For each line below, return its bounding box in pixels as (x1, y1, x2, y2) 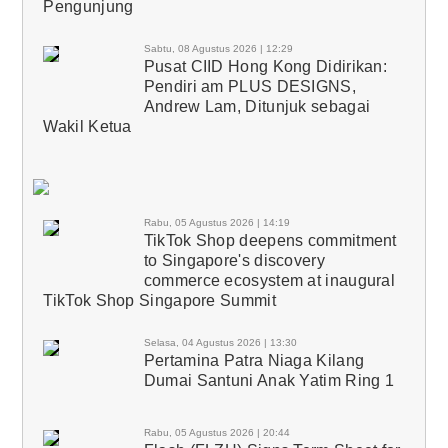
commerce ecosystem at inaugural (143, 271, 396, 289)
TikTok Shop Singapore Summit (43, 291, 276, 309)
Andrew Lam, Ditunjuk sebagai (143, 97, 371, 115)
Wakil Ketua (43, 117, 132, 135)
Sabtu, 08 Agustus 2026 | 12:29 (143, 42, 293, 54)
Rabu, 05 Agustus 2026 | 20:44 (143, 426, 290, 438)
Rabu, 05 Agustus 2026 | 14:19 (143, 216, 290, 228)
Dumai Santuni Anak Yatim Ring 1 (143, 371, 395, 389)
